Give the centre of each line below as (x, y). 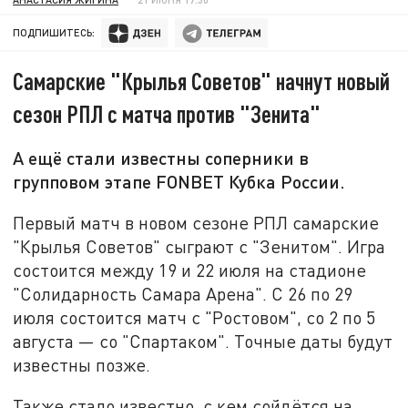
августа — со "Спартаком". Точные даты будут (203, 341)
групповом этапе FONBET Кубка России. (179, 182)
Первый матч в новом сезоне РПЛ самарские (196, 222)
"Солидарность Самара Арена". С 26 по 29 (183, 293)
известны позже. (82, 364)
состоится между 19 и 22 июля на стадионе (190, 270)
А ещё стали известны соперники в (161, 158)
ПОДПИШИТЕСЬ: (54, 33)
